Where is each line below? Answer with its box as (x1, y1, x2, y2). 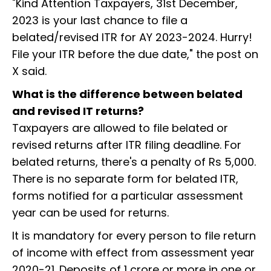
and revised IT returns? (12, 103, 146, 119)
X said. (12, 64, 47, 79)
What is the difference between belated (12, 87, 243, 102)
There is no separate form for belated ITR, (12, 171, 238, 187)
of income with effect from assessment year (12, 245, 255, 261)
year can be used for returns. (12, 205, 169, 221)
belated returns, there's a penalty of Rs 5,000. (12, 154, 256, 170)
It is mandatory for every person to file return (12, 228, 256, 244)
